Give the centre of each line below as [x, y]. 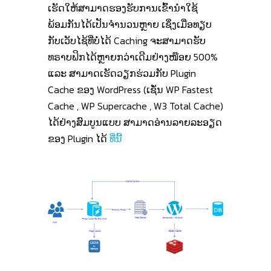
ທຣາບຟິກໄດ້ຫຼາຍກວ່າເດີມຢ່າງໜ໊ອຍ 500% [133, 57]
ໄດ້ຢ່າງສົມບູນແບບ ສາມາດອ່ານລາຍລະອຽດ [135, 122]
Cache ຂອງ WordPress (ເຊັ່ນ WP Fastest [130, 89]
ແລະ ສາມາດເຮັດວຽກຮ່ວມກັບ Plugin [122, 73]
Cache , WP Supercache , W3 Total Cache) [135, 106]
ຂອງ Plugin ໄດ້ [79, 138]
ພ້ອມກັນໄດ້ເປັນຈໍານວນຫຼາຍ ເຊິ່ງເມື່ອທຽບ [130, 24]
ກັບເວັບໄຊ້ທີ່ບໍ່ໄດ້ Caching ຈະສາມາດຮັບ [127, 40]
